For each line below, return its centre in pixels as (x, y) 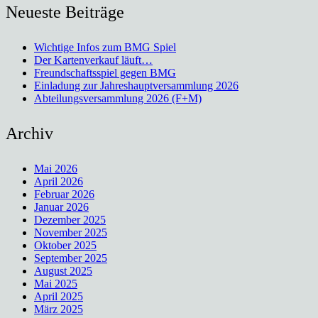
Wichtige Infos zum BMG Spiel (105, 48)
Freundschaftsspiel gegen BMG (105, 73)
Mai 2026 (56, 169)
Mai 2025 (56, 284)
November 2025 (71, 233)
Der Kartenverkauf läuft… (93, 60)
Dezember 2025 (70, 220)
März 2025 (59, 309)
